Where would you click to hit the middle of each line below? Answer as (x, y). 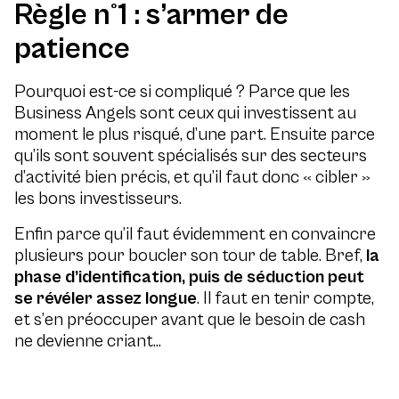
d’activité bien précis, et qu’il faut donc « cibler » (192, 178)
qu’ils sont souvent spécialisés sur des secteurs (191, 156)
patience (72, 49)
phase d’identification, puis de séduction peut (189, 277)
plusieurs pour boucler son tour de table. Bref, (190, 256)
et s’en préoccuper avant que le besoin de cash (190, 320)
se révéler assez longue (106, 299)
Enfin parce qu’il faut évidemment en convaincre (195, 235)
